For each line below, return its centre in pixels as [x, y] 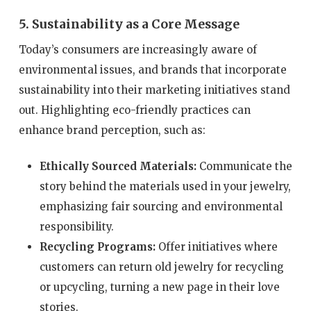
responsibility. [76, 226]
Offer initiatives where [216, 246]
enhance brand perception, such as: [112, 131]
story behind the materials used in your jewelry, [165, 186]
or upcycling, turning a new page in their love [159, 287]
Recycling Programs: [97, 246]
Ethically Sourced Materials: [118, 166]
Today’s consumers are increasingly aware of [137, 50]
